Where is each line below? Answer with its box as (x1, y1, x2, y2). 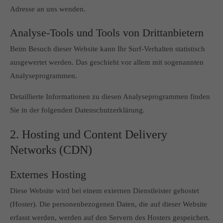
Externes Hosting (10, 168, 86, 181)
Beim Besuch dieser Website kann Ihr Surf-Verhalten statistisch (10, 45, 205, 53)
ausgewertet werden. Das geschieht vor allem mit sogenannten (10, 58, 204, 66)
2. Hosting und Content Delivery (10, 128, 167, 141)
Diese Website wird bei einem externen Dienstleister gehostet (10, 187, 199, 195)
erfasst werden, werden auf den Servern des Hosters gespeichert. (10, 214, 210, 222)
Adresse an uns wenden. (10, 5, 86, 13)
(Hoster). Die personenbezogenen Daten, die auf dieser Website (10, 200, 207, 208)
